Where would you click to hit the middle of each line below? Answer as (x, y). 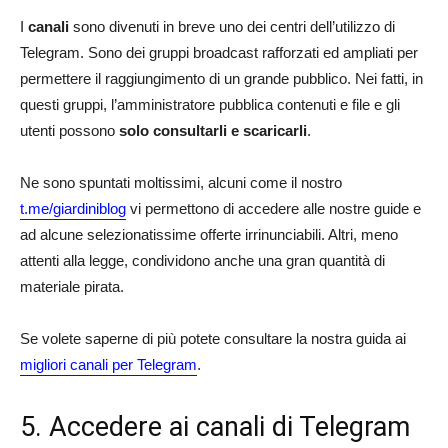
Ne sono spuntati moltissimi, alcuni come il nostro (181, 183)
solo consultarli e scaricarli (213, 131)
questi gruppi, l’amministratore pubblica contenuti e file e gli (210, 105)
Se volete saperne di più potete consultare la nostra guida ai (213, 339)
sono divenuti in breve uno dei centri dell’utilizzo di (232, 27)
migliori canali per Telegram (108, 365)
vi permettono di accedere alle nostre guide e (273, 209)
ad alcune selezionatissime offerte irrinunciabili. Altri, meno (209, 235)
